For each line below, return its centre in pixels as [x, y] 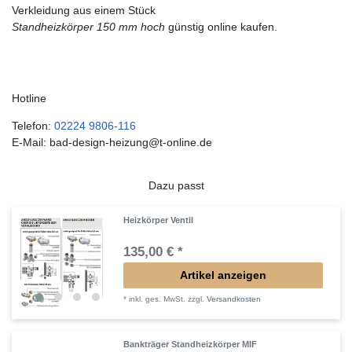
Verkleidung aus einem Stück [84, 11]
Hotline [29, 99]
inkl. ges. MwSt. [158, 299]
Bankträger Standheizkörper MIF [191, 345]
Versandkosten [234, 299]
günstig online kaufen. [221, 27]
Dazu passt [176, 186]
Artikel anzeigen [223, 275]
